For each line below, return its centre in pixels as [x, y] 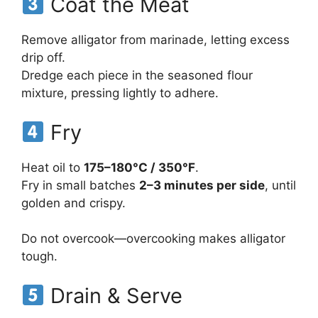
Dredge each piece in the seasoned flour [137, 76]
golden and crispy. [73, 203]
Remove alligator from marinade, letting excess [155, 40]
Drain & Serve [114, 295]
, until [280, 185]
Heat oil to [53, 167]
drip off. [43, 58]
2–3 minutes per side [202, 185]
